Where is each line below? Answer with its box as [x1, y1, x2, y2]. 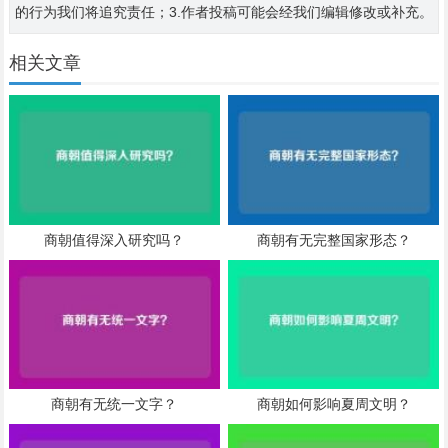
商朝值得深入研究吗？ [44, 231, 185, 248]
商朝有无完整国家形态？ [256, 231, 411, 248]
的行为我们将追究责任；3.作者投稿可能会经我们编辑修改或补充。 [14, 4, 433, 21]
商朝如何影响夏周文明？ [256, 396, 411, 413]
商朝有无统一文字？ [51, 396, 178, 413]
